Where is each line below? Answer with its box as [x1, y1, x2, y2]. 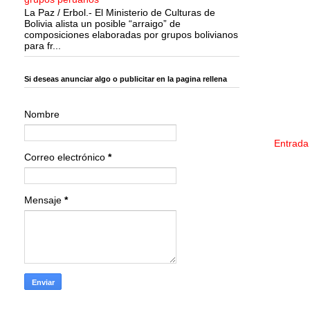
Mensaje [24, 194, 64, 206]
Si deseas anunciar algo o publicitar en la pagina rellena [24, 75, 227, 84]
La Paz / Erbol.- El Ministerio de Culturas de [24, 6, 215, 18]
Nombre [24, 108, 60, 120]
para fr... [24, 39, 61, 51]
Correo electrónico [24, 151, 108, 163]
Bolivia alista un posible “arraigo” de [24, 17, 181, 29]
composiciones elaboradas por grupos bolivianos [24, 28, 238, 40]
